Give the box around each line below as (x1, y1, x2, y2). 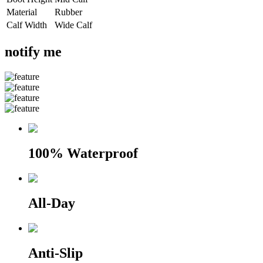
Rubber (55, 7, 82, 18)
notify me (5, 44, 62, 60)
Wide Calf (55, 20, 92, 31)
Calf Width (6, 20, 47, 31)
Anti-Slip (28, 245, 83, 261)
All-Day (28, 195, 75, 211)
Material (6, 7, 37, 18)
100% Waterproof (28, 146, 138, 161)
